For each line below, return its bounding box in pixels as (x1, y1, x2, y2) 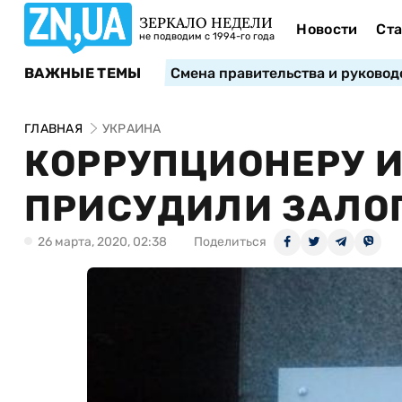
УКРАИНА (101, 121, 162, 136)
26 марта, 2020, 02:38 (38, 234, 167, 249)
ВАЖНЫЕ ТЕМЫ (24, 64, 142, 82)
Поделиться (194, 234, 267, 249)
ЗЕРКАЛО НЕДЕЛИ (139, 13, 273, 31)
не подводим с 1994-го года (139, 31, 275, 42)
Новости (296, 21, 358, 38)
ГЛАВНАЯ (24, 121, 83, 136)
